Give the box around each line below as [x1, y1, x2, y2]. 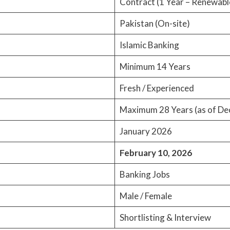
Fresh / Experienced [119, 82, 194, 93]
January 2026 [119, 125, 172, 137]
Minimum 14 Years [119, 61, 190, 72]
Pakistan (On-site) [119, 17, 190, 29]
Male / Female [119, 190, 172, 201]
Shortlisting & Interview [119, 212, 211, 223]
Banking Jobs [119, 168, 170, 180]
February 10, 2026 [119, 147, 192, 158]
